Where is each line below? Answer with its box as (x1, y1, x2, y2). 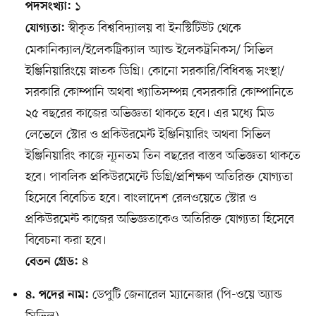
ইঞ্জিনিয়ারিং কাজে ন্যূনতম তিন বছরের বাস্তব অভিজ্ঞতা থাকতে (25, 147, 300, 164)
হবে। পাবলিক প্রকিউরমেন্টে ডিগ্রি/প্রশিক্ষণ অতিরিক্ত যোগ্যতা (25, 168, 293, 186)
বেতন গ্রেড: (25, 255, 78, 269)
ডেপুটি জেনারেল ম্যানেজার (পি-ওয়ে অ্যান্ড (88, 286, 282, 303)
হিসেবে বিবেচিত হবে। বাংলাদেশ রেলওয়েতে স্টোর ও (25, 189, 257, 207)
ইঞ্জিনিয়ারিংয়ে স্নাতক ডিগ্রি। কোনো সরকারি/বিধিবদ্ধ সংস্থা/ (25, 62, 284, 80)
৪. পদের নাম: (25, 288, 89, 303)
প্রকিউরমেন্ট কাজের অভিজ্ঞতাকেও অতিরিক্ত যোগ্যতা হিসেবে (25, 210, 294, 228)
